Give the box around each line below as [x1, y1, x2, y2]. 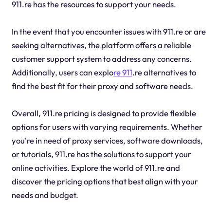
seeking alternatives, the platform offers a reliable [11, 40, 191, 51]
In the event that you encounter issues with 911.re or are [11, 26, 206, 37]
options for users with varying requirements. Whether [11, 122, 202, 132]
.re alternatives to [132, 67, 196, 78]
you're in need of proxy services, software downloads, [11, 135, 203, 146]
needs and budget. [11, 190, 78, 200]
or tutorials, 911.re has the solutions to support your [11, 149, 191, 160]
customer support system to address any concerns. [11, 54, 192, 64]
